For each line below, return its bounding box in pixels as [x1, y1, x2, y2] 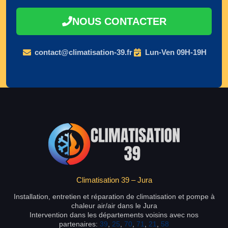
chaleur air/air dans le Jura [71, 201, 157, 210]
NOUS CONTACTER [72, 16, 166, 27]
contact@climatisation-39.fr [34, 48, 132, 57]
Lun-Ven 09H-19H [145, 48, 207, 57]
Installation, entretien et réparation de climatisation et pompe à [13, 192, 215, 201]
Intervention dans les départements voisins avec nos [30, 210, 198, 219]
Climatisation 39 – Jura [76, 175, 152, 184]
